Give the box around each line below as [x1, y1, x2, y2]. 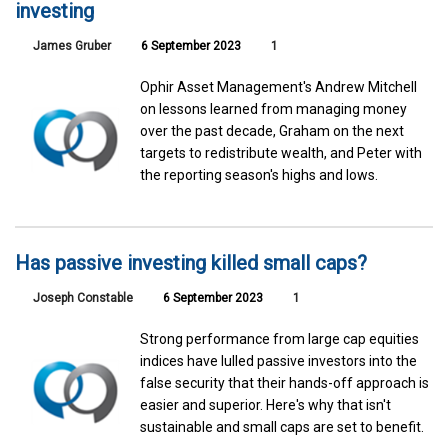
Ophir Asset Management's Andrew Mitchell [140, 78, 418, 95]
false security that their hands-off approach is [140, 375, 430, 392]
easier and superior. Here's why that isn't [140, 397, 392, 414]
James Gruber [33, 38, 111, 53]
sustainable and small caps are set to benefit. [140, 419, 425, 436]
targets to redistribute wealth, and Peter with [140, 144, 423, 161]
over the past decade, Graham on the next [140, 122, 405, 139]
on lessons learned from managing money [140, 100, 408, 117]
